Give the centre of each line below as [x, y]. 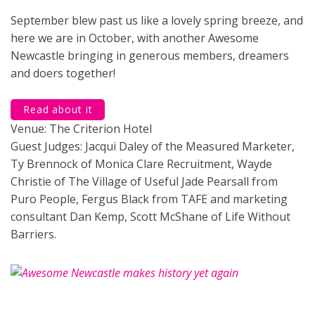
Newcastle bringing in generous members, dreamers [150, 56]
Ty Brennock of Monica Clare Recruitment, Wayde [141, 164]
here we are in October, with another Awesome [135, 38]
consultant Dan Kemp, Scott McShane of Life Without [150, 217]
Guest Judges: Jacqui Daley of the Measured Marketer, [153, 146]
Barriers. [33, 234]
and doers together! [63, 73]
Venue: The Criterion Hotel [81, 129]
